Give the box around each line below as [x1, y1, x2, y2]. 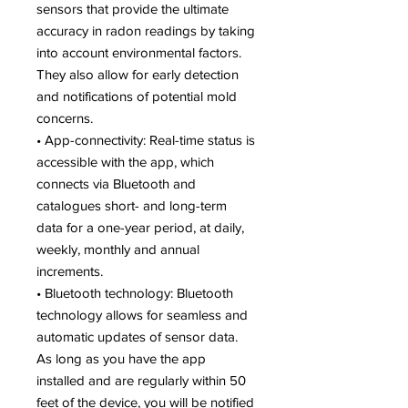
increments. [36, 263, 103, 280]
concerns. [36, 110, 93, 127]
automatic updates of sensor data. [36, 329, 238, 345]
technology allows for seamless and [36, 307, 248, 323]
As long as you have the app [36, 351, 206, 367]
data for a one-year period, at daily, [36, 219, 244, 236]
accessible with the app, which [36, 154, 214, 170]
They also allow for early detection [36, 66, 239, 83]
